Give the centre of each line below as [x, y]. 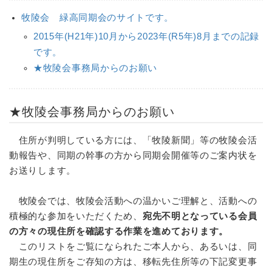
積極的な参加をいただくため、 [76, 216]
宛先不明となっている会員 [200, 216]
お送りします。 [42, 170]
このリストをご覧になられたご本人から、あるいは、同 [133, 246]
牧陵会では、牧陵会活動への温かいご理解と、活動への [133, 201]
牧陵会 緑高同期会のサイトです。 [98, 17]
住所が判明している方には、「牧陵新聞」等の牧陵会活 [133, 140]
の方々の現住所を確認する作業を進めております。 [119, 231]
